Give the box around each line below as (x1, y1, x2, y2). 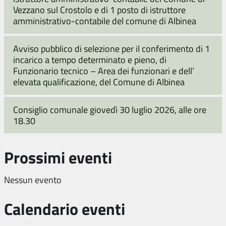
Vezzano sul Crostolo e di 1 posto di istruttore (13, 4, 186, 16)
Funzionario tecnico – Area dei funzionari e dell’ (13, 65, 194, 77)
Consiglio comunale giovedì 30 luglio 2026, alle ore (13, 103, 206, 116)
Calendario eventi (4, 196, 125, 220)
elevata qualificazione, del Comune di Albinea (13, 76, 185, 88)
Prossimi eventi (4, 145, 112, 169)
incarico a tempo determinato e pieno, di (13, 53, 166, 66)
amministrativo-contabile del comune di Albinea (13, 15, 196, 27)
